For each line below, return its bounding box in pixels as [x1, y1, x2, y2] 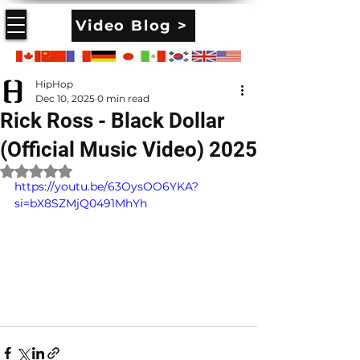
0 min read [97, 92, 149, 104]
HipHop [35, 78, 73, 90]
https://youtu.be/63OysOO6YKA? [14, 179, 198, 194]
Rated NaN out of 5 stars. [35, 162, 175, 177]
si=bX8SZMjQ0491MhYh [14, 196, 147, 211]
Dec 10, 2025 [35, 92, 95, 104]
